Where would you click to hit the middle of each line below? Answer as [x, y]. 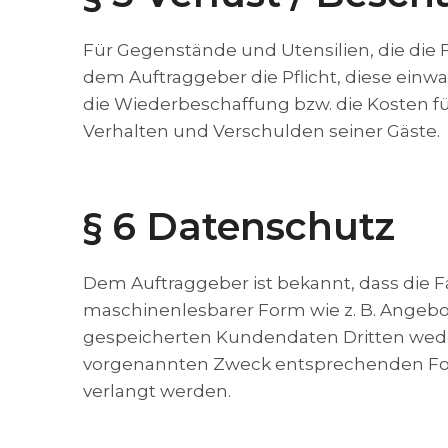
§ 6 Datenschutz [239, 226]
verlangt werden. [157, 391]
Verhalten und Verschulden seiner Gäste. [261, 131]
